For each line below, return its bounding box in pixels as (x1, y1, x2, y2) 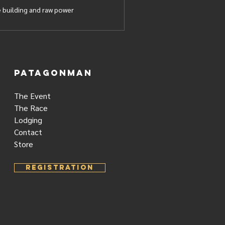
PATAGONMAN (14, 67, 93, 78)
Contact (14, 126, 43, 137)
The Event (14, 90, 51, 101)
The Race (14, 102, 48, 113)
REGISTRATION (26, 163, 94, 172)
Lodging (14, 114, 43, 125)
